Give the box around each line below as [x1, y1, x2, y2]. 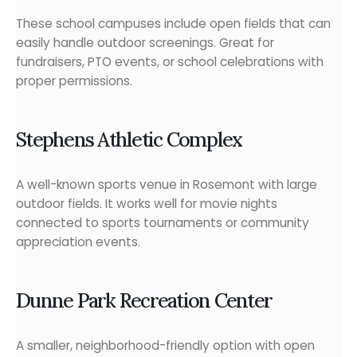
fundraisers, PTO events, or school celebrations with [16, 53, 324, 71]
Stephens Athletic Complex [16, 126, 242, 152]
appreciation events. [16, 233, 140, 251]
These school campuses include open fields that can [16, 15, 331, 33]
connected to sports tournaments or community [16, 214, 309, 232]
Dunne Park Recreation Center [16, 287, 272, 313]
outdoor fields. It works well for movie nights [16, 195, 277, 213]
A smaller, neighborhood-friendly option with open [16, 336, 315, 354]
